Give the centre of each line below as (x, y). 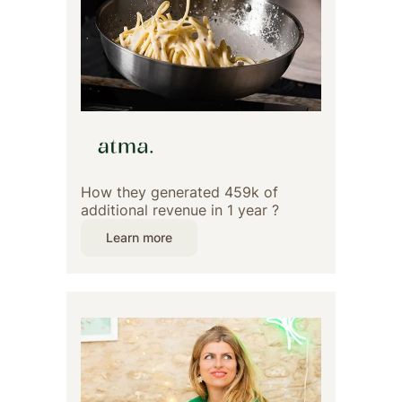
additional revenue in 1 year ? (180, 210)
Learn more (139, 238)
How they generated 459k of (179, 192)
